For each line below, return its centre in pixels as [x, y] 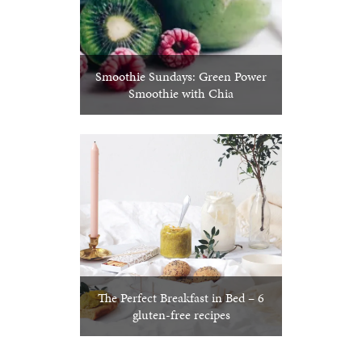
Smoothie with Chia [181, 94]
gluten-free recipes [181, 315]
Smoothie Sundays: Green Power [181, 77]
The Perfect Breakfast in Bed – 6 [181, 298]
